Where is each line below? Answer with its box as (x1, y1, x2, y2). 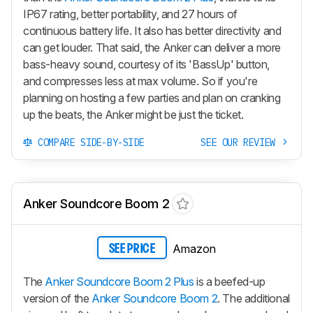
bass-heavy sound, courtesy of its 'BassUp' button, (23, 57, 270, 71)
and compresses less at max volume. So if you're (23, 73, 258, 88)
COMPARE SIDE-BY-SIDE (32, 136, 145, 149)
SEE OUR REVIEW (201, 136, 281, 149)
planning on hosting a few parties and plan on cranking (23, 90, 281, 105)
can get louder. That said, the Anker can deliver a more (23, 40, 282, 54)
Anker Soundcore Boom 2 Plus (45, 275, 194, 289)
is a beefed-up (194, 275, 265, 289)
